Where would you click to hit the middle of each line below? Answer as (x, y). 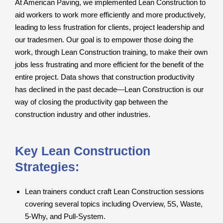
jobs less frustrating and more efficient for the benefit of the (109, 64)
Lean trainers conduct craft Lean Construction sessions (114, 192)
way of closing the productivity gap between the (91, 102)
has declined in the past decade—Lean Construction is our (109, 89)
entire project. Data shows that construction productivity (105, 77)
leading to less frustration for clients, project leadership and (110, 27)
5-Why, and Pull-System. (65, 217)
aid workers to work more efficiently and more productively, (110, 14)
